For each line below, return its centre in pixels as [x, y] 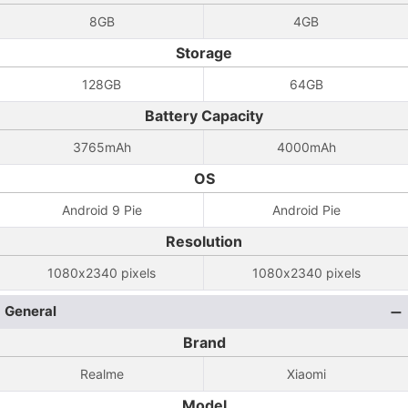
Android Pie [306, 210]
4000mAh [306, 147]
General [31, 311]
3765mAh [102, 147]
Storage [204, 53]
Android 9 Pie [102, 210]
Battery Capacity [204, 116]
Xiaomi [306, 374]
